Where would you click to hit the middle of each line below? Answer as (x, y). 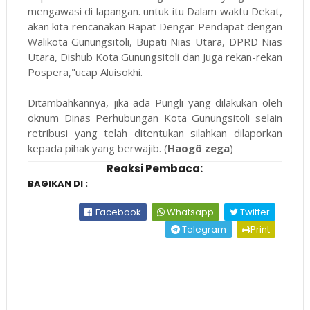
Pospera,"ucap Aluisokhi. (85, 72)
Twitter (254, 212)
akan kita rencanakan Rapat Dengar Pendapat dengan (155, 27)
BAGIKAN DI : (57, 184)
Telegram (203, 230)
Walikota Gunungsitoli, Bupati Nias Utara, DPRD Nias (155, 42)
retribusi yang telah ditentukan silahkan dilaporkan (155, 133)
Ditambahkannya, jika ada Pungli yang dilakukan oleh (155, 103)
